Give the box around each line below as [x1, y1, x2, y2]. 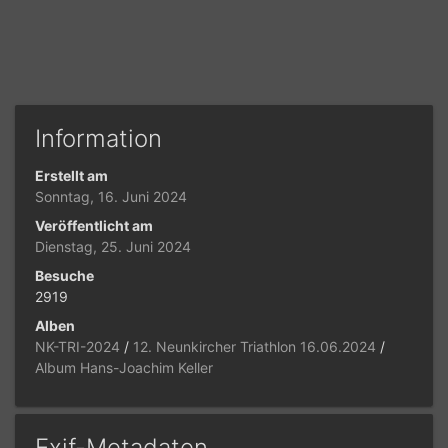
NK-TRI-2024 [35, 338, 120, 356]
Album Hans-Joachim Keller [35, 359, 213, 377]
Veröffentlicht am [35, 217, 153, 235]
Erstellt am [35, 167, 108, 185]
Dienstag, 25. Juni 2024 [35, 238, 191, 256]
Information [35, 124, 162, 154]
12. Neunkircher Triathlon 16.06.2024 [133, 338, 376, 356]
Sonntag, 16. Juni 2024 [35, 188, 187, 206]
